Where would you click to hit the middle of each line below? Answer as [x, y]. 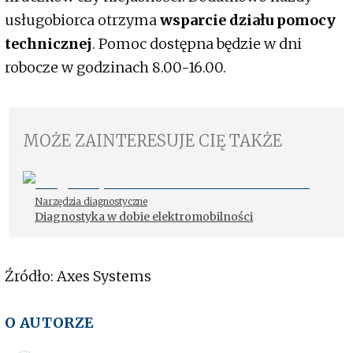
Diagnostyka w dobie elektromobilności [144, 217]
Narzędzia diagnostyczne [91, 202]
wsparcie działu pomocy [248, 20]
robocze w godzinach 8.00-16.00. [115, 68]
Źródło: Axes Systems [78, 277]
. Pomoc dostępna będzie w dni [197, 44]
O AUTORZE [50, 323]
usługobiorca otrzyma [82, 20]
